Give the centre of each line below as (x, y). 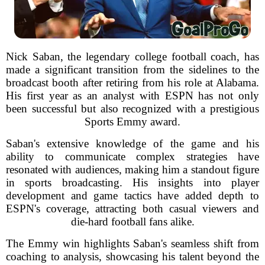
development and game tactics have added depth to (132, 195)
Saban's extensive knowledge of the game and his (132, 143)
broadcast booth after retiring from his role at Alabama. (132, 83)
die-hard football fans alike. (132, 222)
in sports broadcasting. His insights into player (132, 182)
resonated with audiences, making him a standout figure (132, 169)
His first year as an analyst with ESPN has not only (132, 96)
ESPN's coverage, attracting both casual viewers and (132, 209)
